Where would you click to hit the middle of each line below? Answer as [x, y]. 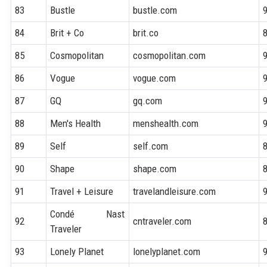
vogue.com [155, 78]
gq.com [148, 100]
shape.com [155, 168]
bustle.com [155, 10]
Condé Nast [87, 214]
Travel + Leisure [82, 191]
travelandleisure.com [175, 191]
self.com [151, 146]
